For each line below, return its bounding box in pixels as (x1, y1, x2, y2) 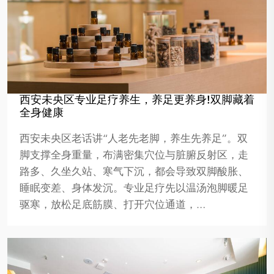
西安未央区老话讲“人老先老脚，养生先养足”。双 (20, 131, 248, 146)
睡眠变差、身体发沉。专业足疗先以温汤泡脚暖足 (20, 180, 248, 196)
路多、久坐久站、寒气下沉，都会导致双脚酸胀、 (20, 164, 248, 179)
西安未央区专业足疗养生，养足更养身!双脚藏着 (20, 92, 254, 108)
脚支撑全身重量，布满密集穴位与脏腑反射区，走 (20, 147, 248, 163)
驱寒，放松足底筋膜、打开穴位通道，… (20, 197, 206, 212)
